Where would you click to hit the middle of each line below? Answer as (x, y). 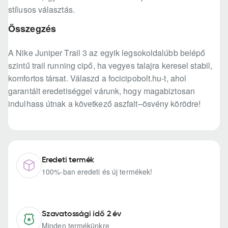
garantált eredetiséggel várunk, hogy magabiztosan (102, 91)
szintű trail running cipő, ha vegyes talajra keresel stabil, (110, 66)
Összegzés (32, 29)
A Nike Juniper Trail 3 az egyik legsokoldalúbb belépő (107, 53)
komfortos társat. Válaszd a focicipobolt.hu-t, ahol (97, 78)
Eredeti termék (68, 160)
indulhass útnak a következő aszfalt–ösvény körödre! (105, 104)
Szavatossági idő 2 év (81, 213)
